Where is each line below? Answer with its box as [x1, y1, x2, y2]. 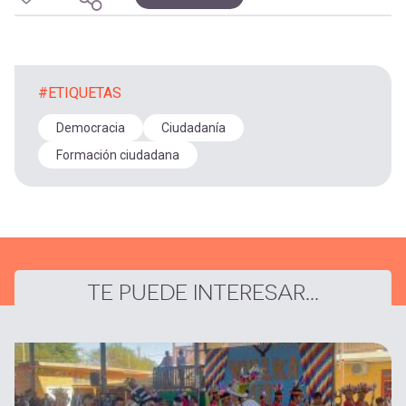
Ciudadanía [161, 121, 226, 136]
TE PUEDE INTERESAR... [87, 280, 319, 306]
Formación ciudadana [56, 148, 179, 163]
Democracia [56, 121, 125, 136]
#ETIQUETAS [38, 84, 121, 102]
